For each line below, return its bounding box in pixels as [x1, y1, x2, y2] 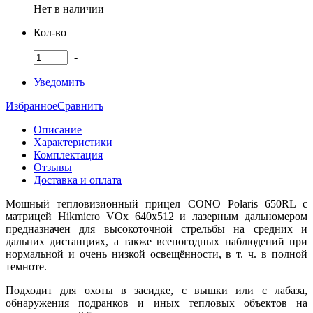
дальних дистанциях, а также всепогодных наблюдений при [6, 235, 307, 247]
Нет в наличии [34, 2, 104, 15]
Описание [34, 123, 82, 136]
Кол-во [34, 26, 66, 38]
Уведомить [34, 75, 85, 88]
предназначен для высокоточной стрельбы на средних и [6, 222, 307, 235]
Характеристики [34, 136, 112, 148]
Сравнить [57, 99, 103, 112]
